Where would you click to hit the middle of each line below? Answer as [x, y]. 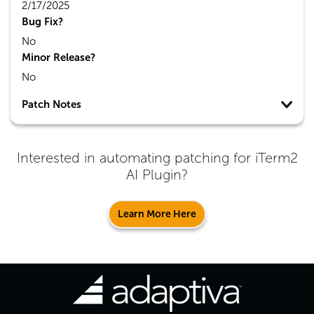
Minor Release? [59, 57]
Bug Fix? [42, 22]
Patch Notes [52, 104]
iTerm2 [276, 158]
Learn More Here [157, 214]
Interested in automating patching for [136, 158]
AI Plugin [154, 175]
